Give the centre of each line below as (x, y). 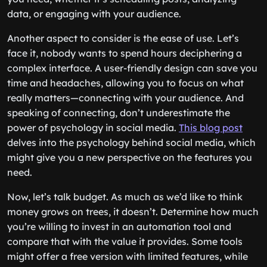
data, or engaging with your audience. (94, 14)
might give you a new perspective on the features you (130, 157)
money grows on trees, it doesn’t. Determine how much (133, 212)
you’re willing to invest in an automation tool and (119, 226)
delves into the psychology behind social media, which (131, 142)
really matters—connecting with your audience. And (125, 98)
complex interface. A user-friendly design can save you (132, 68)
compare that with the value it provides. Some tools (125, 241)
